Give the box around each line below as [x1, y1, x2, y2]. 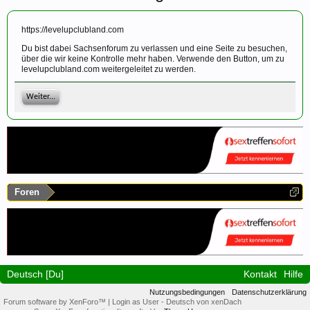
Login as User [112, 297, 161, 306]
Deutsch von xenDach [166, 297, 241, 306]
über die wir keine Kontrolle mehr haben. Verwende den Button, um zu [21, 54, 284, 64]
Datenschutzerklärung [232, 287, 307, 296]
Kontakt [244, 268, 277, 280]
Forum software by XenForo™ [3, 297, 108, 306]
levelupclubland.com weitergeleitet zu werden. [21, 64, 196, 75]
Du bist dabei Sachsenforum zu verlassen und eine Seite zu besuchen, [21, 44, 287, 54]
